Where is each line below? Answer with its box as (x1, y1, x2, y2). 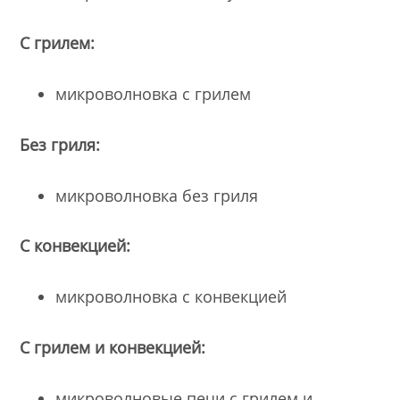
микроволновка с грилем (55, 82, 252, 104)
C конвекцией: (20, 235, 131, 257)
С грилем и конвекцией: (20, 336, 206, 358)
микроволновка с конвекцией (55, 286, 287, 308)
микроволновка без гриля (55, 184, 259, 206)
